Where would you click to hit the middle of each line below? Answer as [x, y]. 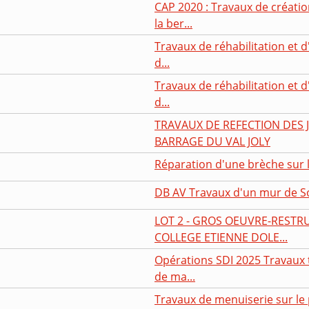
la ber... [173, 23]
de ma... [175, 276]
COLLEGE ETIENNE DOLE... [221, 237]
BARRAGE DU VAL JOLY [212, 141]
